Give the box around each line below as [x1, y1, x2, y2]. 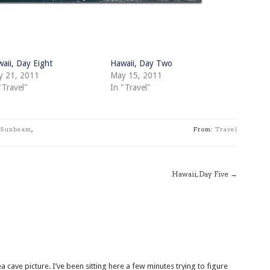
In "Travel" [110, 83, 151, 92]
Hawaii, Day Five [172, 169, 228, 178]
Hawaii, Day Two [110, 58, 173, 68]
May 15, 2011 [110, 71, 163, 80]
